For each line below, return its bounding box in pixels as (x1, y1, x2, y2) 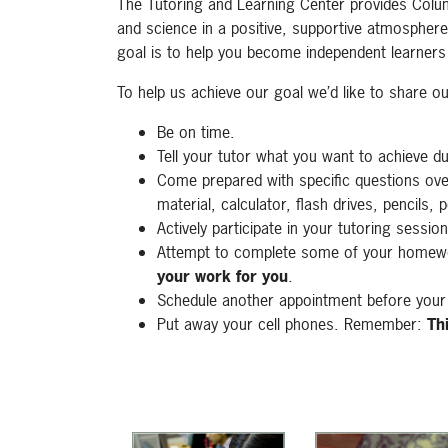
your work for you (157, 265, 288, 287)
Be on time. (157, 121, 235, 143)
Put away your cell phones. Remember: (157, 313, 427, 335)
